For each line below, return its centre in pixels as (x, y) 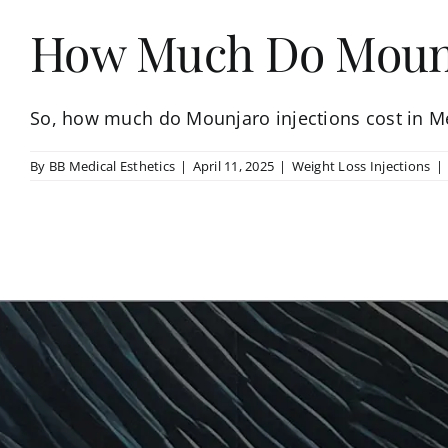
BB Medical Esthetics (112, 165)
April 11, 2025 (233, 165)
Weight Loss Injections (361, 165)
